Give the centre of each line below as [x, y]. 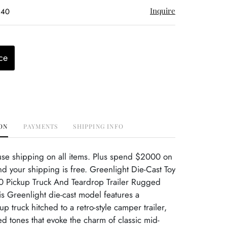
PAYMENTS [41, 126]
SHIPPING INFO [98, 126]
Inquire [163, 11]
